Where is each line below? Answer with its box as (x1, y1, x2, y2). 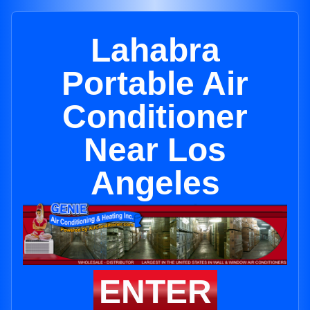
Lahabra (90, 32, 220, 69)
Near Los (84, 131, 226, 168)
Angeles (90, 165, 220, 201)
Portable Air (62, 65, 248, 102)
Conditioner (62, 98, 248, 135)
